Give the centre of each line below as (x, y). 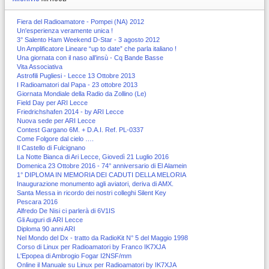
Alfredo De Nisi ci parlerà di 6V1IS (66, 210)
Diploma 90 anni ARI (46, 228)
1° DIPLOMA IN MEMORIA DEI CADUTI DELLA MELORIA (101, 174)
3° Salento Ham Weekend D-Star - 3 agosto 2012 (88, 39)
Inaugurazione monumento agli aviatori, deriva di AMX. (95, 183)
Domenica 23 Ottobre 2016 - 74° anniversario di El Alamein (102, 165)
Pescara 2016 (37, 201)
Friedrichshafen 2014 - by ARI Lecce (70, 111)
